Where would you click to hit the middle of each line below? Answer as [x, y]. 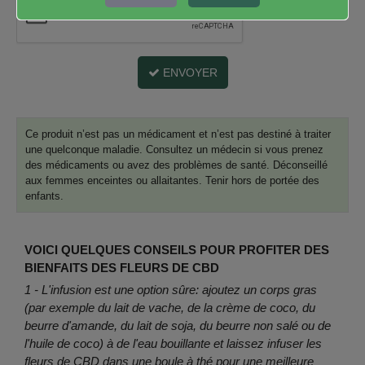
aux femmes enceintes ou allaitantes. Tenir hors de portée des [172, 180]
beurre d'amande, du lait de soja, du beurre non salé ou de [178, 325]
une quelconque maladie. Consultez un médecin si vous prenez [174, 150]
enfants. [44, 196]
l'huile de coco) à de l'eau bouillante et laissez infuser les [173, 343]
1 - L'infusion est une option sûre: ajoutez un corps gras [171, 290]
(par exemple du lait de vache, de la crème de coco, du [170, 308]
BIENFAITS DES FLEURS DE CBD [122, 268]
